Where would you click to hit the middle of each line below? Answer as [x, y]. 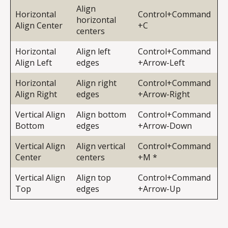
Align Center [39, 26]
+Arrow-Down [165, 126]
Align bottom [101, 115]
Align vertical [101, 146]
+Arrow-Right [164, 94]
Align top [94, 178]
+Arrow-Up [159, 189]
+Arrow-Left [161, 63]
